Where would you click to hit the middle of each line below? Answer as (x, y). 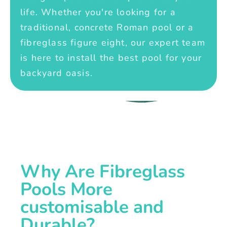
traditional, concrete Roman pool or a (107, 28)
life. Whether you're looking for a (98, 12)
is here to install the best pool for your (111, 58)
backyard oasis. (56, 73)
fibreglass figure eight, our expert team (113, 43)
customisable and (92, 207)
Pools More (67, 190)
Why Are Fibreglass (103, 172)
